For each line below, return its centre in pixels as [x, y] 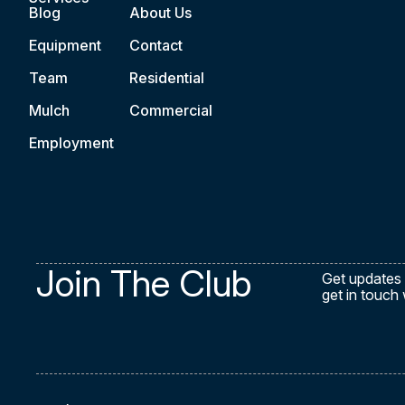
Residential [166, 78]
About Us [160, 13]
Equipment [65, 45]
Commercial [170, 110]
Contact [155, 45]
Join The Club [144, 283]
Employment [71, 143]
